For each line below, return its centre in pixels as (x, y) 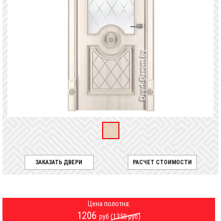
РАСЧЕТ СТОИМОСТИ (162, 162)
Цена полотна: (109, 204)
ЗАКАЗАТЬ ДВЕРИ (59, 162)
